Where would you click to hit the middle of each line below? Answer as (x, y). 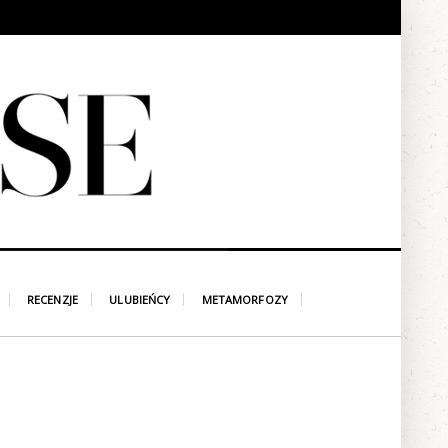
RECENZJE (52, 299)
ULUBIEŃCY (140, 299)
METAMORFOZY (244, 299)
